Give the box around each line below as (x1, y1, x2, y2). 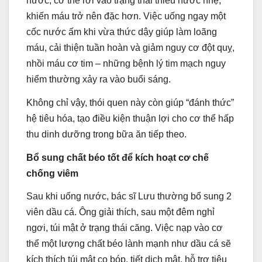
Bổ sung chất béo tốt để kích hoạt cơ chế (26, 152, 209, 163)
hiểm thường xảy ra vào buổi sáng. (26, 74, 171, 85)
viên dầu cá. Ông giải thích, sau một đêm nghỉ (26, 207, 215, 218)
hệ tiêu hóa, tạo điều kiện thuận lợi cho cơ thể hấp (26, 113, 234, 123)
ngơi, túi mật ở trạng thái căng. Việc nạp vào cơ (26, 223, 223, 233)
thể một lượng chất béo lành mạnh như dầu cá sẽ (26, 239, 231, 249)
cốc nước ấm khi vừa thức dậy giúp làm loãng (26, 27, 217, 37)
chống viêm (26, 168, 78, 178)
